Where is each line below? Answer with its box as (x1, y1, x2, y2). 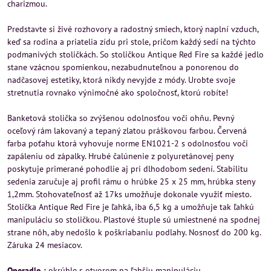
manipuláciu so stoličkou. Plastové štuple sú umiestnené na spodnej (7, 214, 260, 225)
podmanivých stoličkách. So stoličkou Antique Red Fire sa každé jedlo (7, 49, 264, 60)
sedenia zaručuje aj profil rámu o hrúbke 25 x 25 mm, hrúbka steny (7, 176, 255, 187)
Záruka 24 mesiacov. (7, 240, 82, 250)
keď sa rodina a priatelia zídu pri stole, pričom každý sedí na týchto (7, 36, 256, 47)
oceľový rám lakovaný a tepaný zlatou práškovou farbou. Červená (7, 125, 247, 136)
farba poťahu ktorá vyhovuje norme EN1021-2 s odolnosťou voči (7, 138, 248, 149)
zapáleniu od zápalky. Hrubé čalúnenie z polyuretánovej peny (7, 151, 233, 162)
